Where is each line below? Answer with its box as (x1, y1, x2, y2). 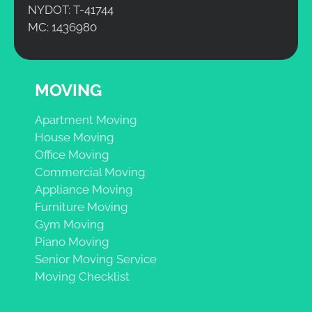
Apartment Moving (35, 113, 137, 127)
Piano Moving (35, 235, 109, 249)
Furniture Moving (35, 200, 128, 214)
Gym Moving (35, 217, 104, 232)
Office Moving (35, 148, 109, 162)
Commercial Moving (35, 165, 146, 180)
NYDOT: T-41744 (28, 2, 114, 17)
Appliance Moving (35, 182, 133, 197)
